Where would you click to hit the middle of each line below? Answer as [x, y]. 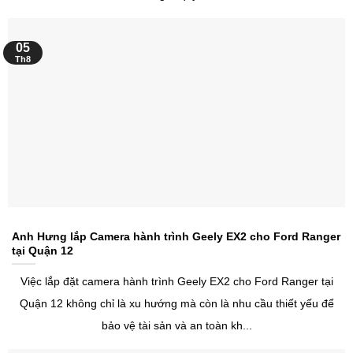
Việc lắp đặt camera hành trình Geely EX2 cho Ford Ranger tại [176, 281]
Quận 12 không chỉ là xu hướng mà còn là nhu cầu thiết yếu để [176, 303]
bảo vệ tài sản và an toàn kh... [176, 325]
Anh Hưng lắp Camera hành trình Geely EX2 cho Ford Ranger [176, 236]
